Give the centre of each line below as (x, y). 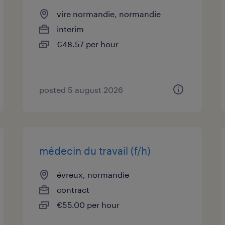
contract (73, 190)
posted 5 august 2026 (81, 90)
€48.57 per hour (88, 44)
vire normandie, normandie (109, 14)
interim (71, 29)
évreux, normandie (93, 175)
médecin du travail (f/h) (95, 151)
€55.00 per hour (88, 205)
